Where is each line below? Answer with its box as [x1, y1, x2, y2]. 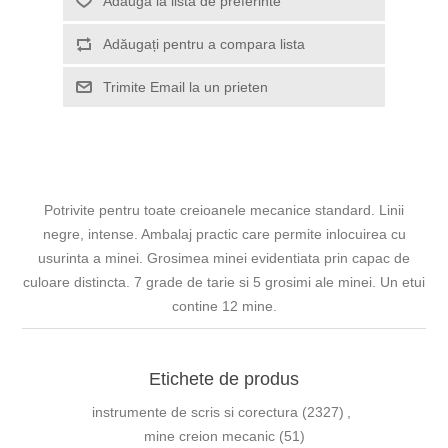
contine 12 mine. [171, 298, 277, 315]
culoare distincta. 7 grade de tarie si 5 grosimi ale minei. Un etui [23, 274, 425, 291]
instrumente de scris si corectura [92, 404, 298, 421]
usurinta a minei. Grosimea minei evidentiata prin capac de [38, 250, 410, 267]
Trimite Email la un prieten [102, 79, 268, 96]
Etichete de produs [149, 369, 299, 390]
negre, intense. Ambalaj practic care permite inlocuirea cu [42, 226, 406, 243]
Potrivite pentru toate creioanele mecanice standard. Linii [44, 202, 404, 219]
